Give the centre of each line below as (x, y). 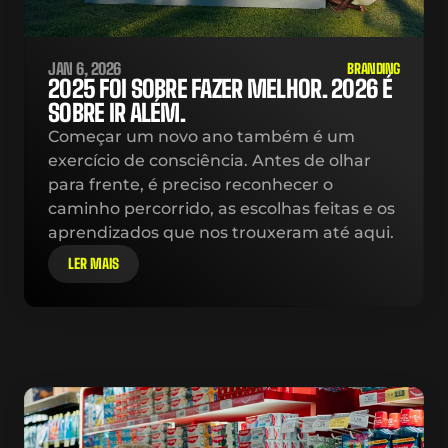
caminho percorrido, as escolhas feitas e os (221, 208)
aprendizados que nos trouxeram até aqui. (221, 232)
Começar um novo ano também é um (201, 136)
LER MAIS (93, 263)
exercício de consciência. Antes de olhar (209, 160)
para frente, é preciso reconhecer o (190, 184)
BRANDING (373, 68)
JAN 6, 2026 (84, 68)
